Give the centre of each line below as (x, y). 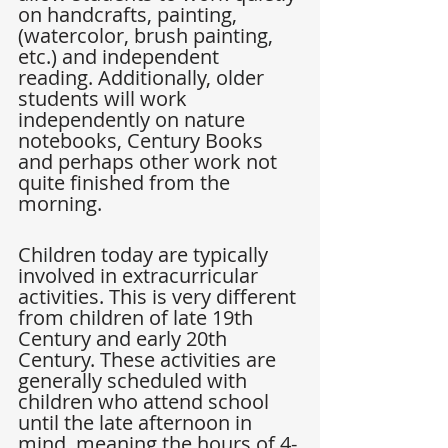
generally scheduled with (135, 381)
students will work (105, 99)
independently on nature (134, 120)
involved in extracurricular (140, 276)
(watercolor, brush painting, (148, 36)
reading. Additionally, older (143, 78)
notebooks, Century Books (143, 141)
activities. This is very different (159, 297)
